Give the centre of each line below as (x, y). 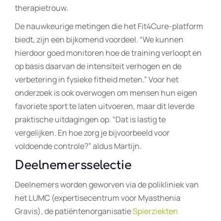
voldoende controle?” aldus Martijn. (78, 146)
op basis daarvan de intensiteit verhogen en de (98, 66)
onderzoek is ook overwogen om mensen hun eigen (106, 92)
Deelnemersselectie (73, 165)
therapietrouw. (41, 8)
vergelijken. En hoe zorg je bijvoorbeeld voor (92, 132)
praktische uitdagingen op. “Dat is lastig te (90, 119)
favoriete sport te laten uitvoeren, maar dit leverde (105, 106)
